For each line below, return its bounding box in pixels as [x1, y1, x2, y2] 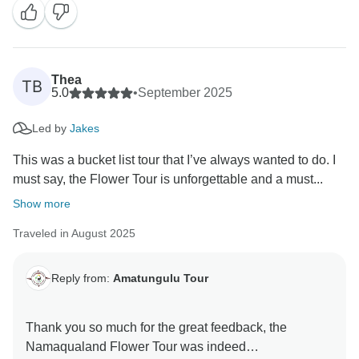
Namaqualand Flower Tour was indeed [26, 340, 246, 354]
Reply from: [51, 271, 113, 284]
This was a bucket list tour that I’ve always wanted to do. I [13, 153, 336, 167]
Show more [13, 197, 71, 211]
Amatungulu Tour [113, 271, 208, 284]
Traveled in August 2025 [13, 227, 135, 240]
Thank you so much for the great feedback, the [26, 321, 287, 335]
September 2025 [138, 86, 232, 100]
